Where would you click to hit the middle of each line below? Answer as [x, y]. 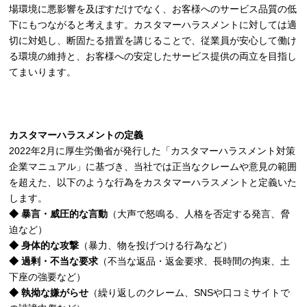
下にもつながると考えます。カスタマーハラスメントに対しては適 [153, 25]
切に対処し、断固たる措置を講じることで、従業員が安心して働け [153, 40]
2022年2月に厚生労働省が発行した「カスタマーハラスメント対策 [152, 151]
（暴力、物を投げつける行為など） [156, 245]
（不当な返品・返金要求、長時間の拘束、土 [194, 261]
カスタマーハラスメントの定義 [76, 135]
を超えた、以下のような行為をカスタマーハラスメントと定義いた [153, 182]
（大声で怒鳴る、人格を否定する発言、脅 [199, 214]
